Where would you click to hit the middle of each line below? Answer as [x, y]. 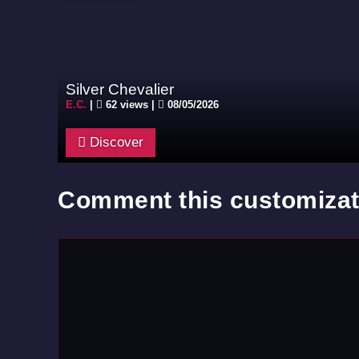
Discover [115, 142]
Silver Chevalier [120, 89]
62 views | [130, 105]
